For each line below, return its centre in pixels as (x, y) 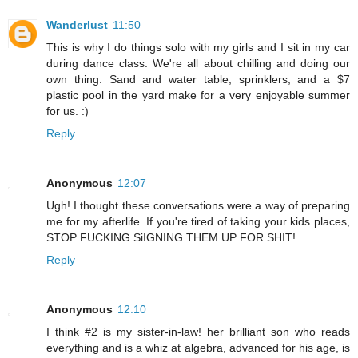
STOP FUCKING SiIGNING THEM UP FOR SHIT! (171, 237)
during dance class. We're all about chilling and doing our (198, 63)
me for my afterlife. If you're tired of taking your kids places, (198, 221)
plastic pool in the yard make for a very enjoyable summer (198, 95)
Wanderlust (77, 24)
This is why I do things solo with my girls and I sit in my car (198, 47)
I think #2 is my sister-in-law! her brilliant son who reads (198, 331)
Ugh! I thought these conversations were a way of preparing (198, 205)
